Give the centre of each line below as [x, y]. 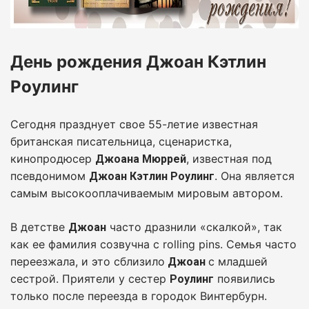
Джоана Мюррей [141, 159]
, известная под [229, 158]
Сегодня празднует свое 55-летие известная [134, 124]
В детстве [39, 227]
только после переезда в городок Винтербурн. [139, 296]
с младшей [238, 261]
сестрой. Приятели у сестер [90, 278]
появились [245, 278]
